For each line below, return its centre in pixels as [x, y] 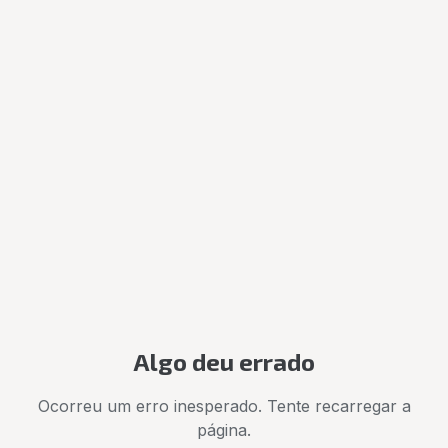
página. [224, 430]
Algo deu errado [224, 361]
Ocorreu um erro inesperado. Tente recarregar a [224, 406]
